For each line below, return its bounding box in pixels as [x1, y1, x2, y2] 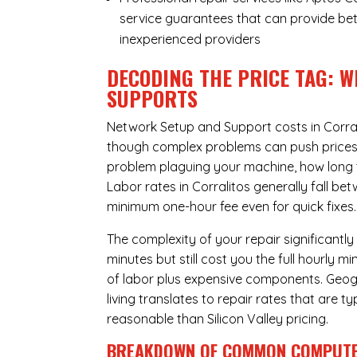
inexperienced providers [120, 31, 261, 48]
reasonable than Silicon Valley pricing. [107, 311, 329, 328]
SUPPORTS [107, 83, 198, 115]
